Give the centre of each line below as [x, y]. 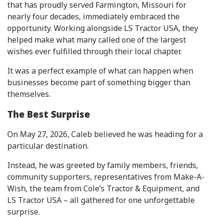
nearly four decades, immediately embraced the [93, 16]
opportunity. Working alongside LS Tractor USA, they [103, 28]
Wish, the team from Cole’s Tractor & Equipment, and [103, 189]
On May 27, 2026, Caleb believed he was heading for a [105, 134]
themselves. [29, 94]
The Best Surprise [49, 114]
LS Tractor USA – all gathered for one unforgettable [101, 200]
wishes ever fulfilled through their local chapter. [94, 51]
